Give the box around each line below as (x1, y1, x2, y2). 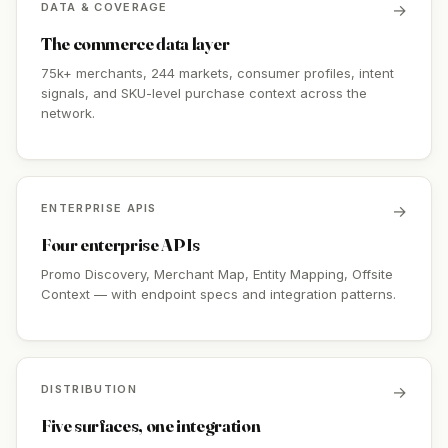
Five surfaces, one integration (41, 414, 261, 437)
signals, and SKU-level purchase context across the (41, 85, 367, 101)
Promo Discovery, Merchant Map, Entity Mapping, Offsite (41, 266, 393, 282)
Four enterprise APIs (41, 233, 200, 256)
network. (41, 105, 95, 121)
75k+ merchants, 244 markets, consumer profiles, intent (41, 65, 394, 81)
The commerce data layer (41, 32, 230, 55)
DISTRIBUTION (41, 382, 137, 396)
